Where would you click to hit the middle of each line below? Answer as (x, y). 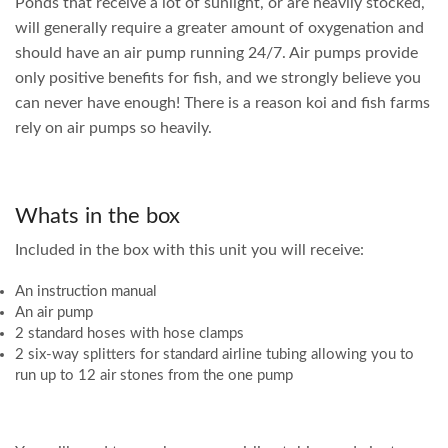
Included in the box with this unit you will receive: (189, 249)
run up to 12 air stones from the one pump (154, 376)
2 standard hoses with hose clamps (129, 334)
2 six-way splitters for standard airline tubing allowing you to (214, 355)
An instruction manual (86, 292)
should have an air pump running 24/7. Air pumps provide (216, 52)
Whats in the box (97, 215)
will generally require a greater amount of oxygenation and (219, 27)
